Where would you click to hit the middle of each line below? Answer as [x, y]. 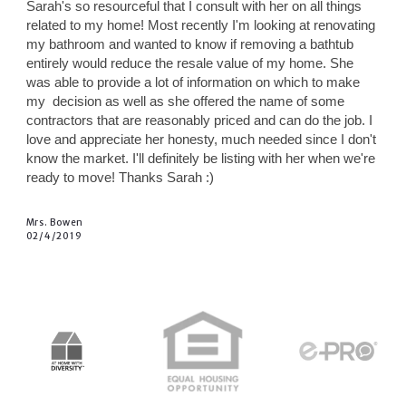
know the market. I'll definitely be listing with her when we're [200, 159]
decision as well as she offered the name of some [196, 101]
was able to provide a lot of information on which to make [193, 82]
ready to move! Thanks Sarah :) [120, 178]
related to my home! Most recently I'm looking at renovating [200, 25]
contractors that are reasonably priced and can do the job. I [199, 121]
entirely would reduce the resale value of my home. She [189, 63]
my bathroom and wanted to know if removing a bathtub [189, 44]
